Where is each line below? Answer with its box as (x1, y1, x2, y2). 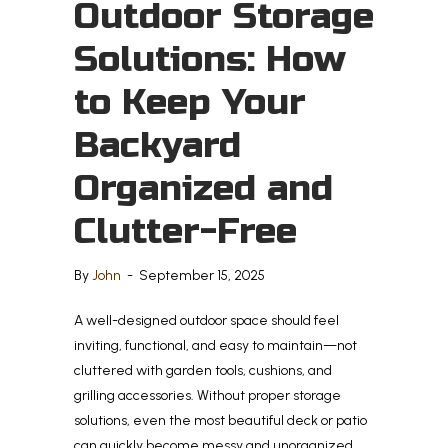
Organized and (74, 166, 333, 210)
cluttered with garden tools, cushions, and (74, 361, 332, 379)
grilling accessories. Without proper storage (74, 386, 341, 404)
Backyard (74, 123, 241, 167)
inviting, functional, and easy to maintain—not (74, 336, 357, 354)
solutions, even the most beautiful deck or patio (74, 411, 367, 429)
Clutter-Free (74, 209, 297, 253)
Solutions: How (74, 37, 346, 81)
